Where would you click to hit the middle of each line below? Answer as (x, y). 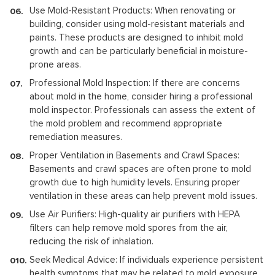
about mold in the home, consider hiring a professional (141, 96)
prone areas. (55, 64)
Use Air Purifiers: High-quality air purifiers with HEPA (135, 214)
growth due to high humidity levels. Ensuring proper (135, 182)
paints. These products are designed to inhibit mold (136, 37)
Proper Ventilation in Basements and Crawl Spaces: (134, 155)
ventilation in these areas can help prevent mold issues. (143, 196)
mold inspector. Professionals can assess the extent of (142, 110)
